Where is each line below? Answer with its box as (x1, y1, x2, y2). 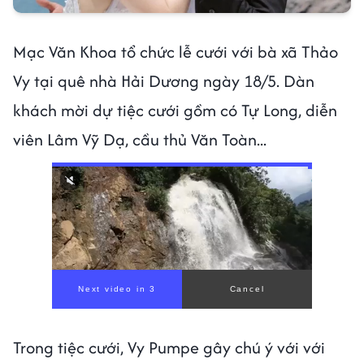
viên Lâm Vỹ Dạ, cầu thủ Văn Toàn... (13, 128, 271, 152)
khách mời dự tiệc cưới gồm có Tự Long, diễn (13, 98, 337, 123)
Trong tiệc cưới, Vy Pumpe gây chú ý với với (13, 336, 325, 360)
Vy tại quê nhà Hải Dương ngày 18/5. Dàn (13, 69, 314, 93)
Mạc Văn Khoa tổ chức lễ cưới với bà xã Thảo (13, 40, 338, 64)
